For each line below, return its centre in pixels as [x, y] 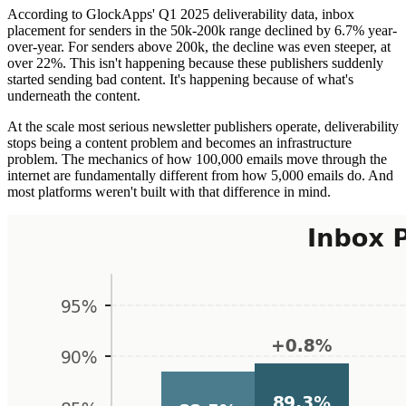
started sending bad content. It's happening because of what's [180, 79]
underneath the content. [74, 95]
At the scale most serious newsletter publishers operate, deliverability [203, 126]
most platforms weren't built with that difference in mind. [169, 191]
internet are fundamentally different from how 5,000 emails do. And [200, 175]
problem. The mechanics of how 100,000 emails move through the [197, 159]
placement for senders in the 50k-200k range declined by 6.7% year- [202, 30]
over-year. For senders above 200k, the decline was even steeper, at [199, 46]
